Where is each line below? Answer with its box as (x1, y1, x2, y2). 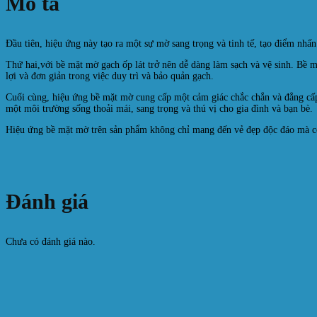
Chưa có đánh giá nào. (6, 236, 96, 247)
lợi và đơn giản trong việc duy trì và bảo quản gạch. (6, 71, 214, 81)
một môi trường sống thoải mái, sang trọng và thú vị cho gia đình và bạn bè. (6, 103, 313, 114)
